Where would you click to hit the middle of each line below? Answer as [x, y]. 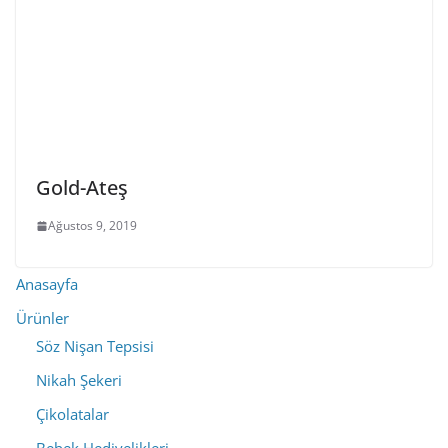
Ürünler [42, 318]
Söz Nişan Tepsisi [95, 346]
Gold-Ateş [82, 187]
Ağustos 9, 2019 [92, 225]
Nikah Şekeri [79, 380]
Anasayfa [47, 284]
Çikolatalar [72, 414]
